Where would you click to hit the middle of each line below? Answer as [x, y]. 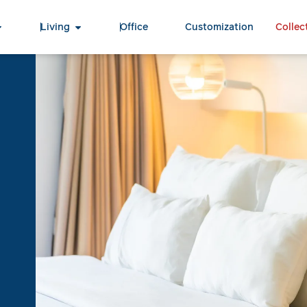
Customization [220, 27]
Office [134, 27]
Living [56, 27]
